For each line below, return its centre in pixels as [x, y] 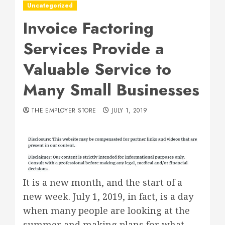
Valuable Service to [97, 69]
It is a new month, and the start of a [103, 182]
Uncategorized [50, 6]
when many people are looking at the [106, 210]
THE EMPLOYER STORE [64, 110]
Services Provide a [94, 49]
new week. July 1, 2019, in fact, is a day [108, 196]
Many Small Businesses [111, 90]
